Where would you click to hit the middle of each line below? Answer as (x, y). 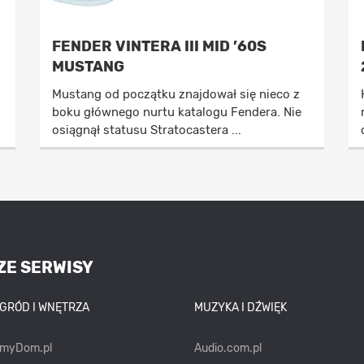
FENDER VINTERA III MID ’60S (159, 46)
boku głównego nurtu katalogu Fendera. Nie (177, 112)
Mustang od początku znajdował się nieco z (176, 94)
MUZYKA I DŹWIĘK (240, 308)
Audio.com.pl (227, 348)
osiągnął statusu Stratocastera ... (147, 130)
